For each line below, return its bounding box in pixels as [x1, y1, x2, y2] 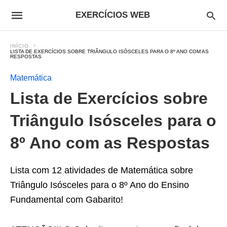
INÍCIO [10, 43, 29, 49]
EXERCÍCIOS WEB [75, 10, 150, 20]
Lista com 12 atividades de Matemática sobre [10, 165, 193, 175]
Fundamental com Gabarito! [10, 195, 123, 205]
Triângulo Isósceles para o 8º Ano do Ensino [10, 180, 189, 190]
